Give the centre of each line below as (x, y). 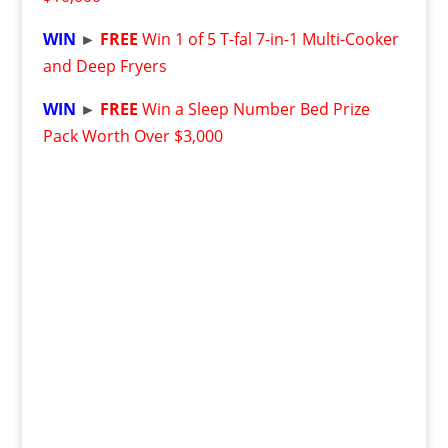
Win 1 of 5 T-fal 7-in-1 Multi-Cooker (270, 39)
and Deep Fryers (104, 66)
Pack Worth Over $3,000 (132, 136)
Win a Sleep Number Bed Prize (255, 109)
